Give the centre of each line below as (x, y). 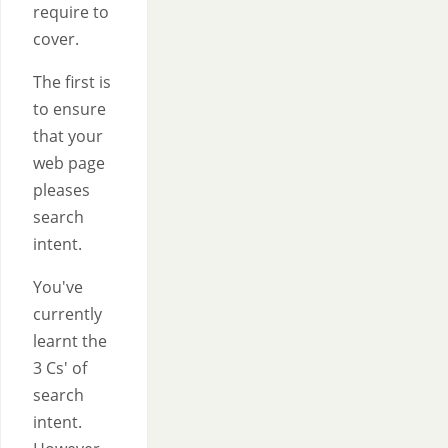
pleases (61, 190)
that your (68, 136)
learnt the (70, 341)
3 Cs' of (60, 368)
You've (58, 287)
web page (69, 163)
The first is (72, 82)
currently (67, 314)
